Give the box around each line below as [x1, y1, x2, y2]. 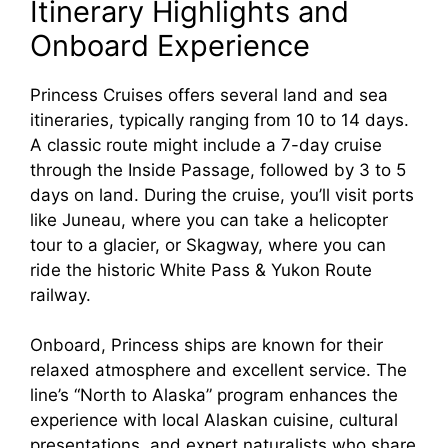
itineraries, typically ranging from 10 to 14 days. [30, 109, 409, 130]
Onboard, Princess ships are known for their [30, 335, 383, 356]
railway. [30, 284, 91, 305]
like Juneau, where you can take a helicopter [30, 209, 388, 230]
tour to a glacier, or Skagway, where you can [30, 234, 386, 255]
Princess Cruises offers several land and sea [30, 84, 388, 105]
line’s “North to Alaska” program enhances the [30, 385, 398, 406]
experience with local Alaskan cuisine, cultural [30, 410, 398, 431]
